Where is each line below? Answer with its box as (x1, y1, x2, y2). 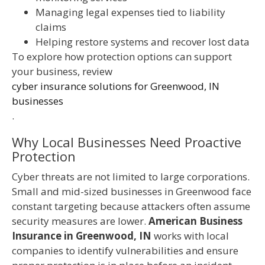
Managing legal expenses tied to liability (35, 5, 225, 20)
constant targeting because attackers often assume (12, 199, 250, 214)
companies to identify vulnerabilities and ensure (12, 244, 238, 258)
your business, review (12, 64, 112, 79)
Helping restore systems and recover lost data (35, 35, 250, 49)
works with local (151, 229, 229, 243)
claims (35, 20, 66, 34)
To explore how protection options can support (12, 50, 232, 64)
